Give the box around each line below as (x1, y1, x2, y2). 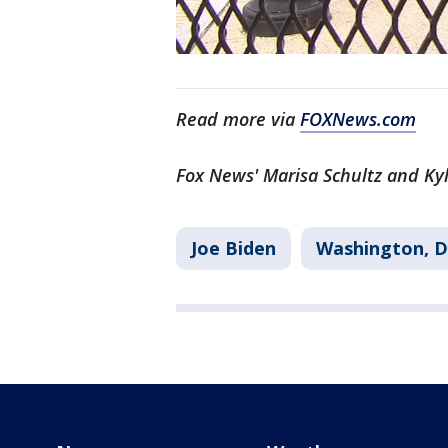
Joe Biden (191, 236, 276, 261)
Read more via (176, 107, 300, 132)
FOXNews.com (300, 107, 416, 132)
